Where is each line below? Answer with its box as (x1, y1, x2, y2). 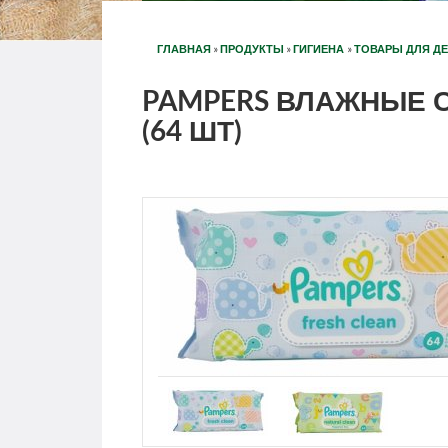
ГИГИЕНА (293, 43, 347, 56)
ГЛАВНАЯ (157, 43, 211, 56)
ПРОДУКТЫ (220, 43, 284, 56)
